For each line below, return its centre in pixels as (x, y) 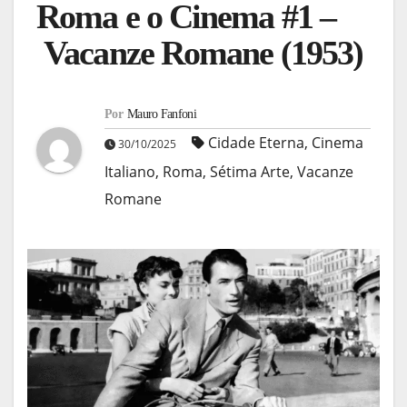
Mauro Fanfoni (161, 114)
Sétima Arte (250, 171)
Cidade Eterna (256, 142)
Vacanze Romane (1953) (200, 53)
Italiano (130, 171)
